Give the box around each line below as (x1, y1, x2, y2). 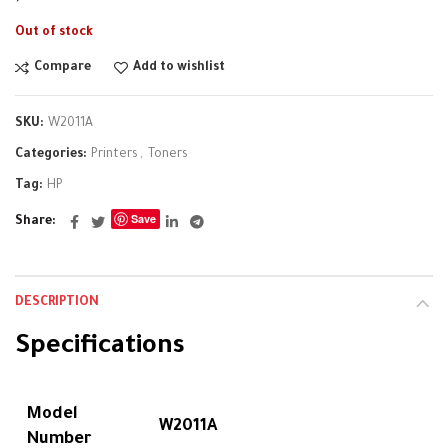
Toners (148, 148, 188, 162)
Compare (34, 61, 91, 75)
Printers (91, 148, 138, 162)
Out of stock (15, 26, 93, 40)
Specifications (15, 334, 185, 362)
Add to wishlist (133, 61, 225, 75)
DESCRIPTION (15, 296, 99, 310)
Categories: (15, 148, 90, 162)
